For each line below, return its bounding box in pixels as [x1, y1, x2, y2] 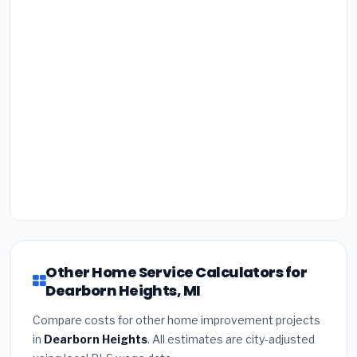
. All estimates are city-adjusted [147, 331, 315, 346]
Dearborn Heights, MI [45, 280, 201, 300]
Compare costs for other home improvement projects [33, 312, 320, 327]
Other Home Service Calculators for [45, 261, 308, 282]
